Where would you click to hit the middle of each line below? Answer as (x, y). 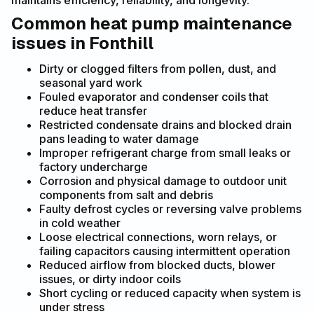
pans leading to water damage (119, 139)
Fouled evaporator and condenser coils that (154, 97)
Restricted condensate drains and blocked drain (165, 125)
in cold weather (80, 223)
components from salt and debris (126, 195)
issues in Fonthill (82, 43)
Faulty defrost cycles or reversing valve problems (170, 209)
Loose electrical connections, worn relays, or (158, 237)
